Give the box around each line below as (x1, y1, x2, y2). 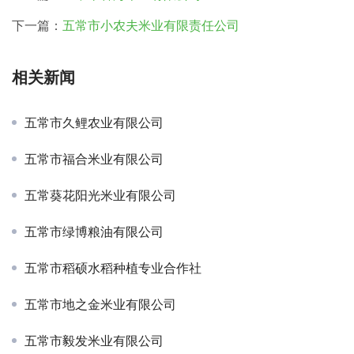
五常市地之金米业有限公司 (24, 296, 176, 313)
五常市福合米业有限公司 (24, 151, 164, 168)
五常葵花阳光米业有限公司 (24, 187, 176, 204)
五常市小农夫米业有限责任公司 (62, 17, 239, 34)
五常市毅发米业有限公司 (24, 333, 164, 349)
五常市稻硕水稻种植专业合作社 (24, 260, 201, 277)
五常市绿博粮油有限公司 (24, 224, 164, 240)
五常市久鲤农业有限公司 (24, 115, 164, 131)
